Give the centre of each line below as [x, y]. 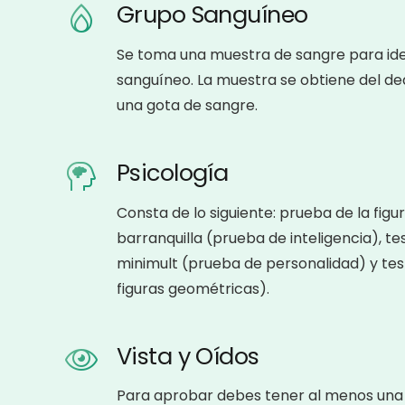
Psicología [172, 172]
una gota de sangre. [187, 106]
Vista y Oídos [188, 356]
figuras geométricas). [193, 288]
